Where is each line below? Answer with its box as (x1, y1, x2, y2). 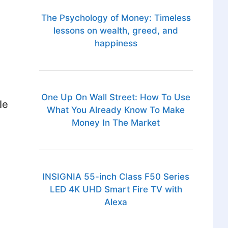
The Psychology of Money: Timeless (41, 13, 191, 23)
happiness (94, 38, 137, 49)
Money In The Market (72, 118, 160, 128)
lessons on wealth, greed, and (53, 25, 179, 36)
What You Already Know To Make (47, 105, 185, 116)
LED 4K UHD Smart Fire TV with (49, 184, 182, 195)
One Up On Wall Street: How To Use (41, 92, 191, 103)
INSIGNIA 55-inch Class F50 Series (42, 172, 190, 182)
